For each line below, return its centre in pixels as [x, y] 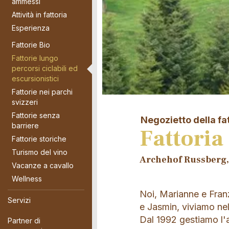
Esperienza [31, 28]
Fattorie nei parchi [42, 91]
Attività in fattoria [39, 14]
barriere [25, 125]
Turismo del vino [40, 152]
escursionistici [35, 78]
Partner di [24, 220]
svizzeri [25, 102]
